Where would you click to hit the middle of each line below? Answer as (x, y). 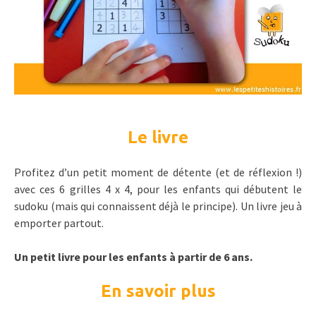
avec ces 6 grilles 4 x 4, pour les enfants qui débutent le (158, 189)
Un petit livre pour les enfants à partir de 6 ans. (133, 257)
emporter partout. (59, 223)
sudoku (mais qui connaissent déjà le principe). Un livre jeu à (158, 206)
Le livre (158, 138)
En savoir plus (158, 291)
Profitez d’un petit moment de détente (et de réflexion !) (158, 172)
